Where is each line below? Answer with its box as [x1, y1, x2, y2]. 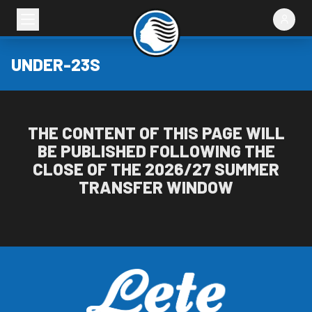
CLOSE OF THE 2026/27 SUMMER [33, 159, 279, 179]
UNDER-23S [11, 54, 100, 75]
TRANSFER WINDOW [79, 177, 233, 197]
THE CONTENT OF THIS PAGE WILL [27, 123, 285, 143]
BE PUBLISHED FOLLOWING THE [37, 141, 275, 161]
